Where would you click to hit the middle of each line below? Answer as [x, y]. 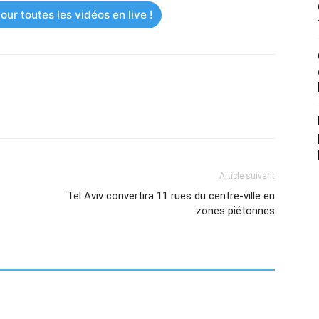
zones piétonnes [235, 211]
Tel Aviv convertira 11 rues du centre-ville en [171, 196]
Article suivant [247, 176]
